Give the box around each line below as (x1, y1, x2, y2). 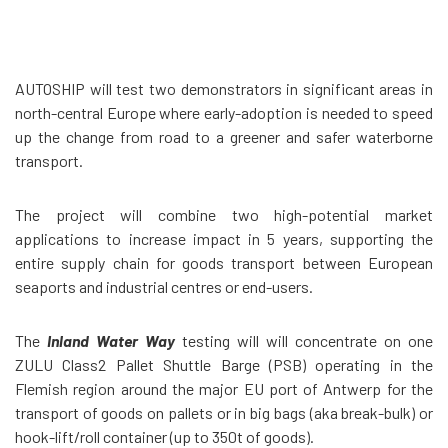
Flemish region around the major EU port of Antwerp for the (15, 379, 433, 398)
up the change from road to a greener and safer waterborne (15, 127, 433, 146)
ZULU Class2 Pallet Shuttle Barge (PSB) (15, 355, 306, 374)
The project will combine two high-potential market (15, 205, 433, 224)
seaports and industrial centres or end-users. (15, 277, 313, 296)
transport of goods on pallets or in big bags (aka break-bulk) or (15, 403, 433, 422)
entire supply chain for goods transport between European (15, 253, 433, 272)
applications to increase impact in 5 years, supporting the (15, 229, 433, 248)
